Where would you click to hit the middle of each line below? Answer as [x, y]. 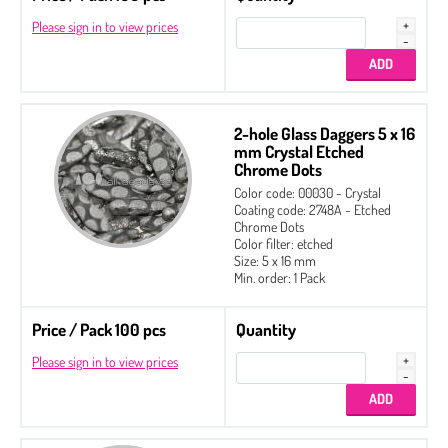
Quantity [266, 329]
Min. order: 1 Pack [279, 277]
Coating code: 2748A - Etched [312, 209]
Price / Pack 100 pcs [99, 329]
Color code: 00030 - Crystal [307, 192]
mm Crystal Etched [299, 151]
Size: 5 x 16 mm [275, 260]
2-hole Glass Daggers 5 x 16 [324, 133]
